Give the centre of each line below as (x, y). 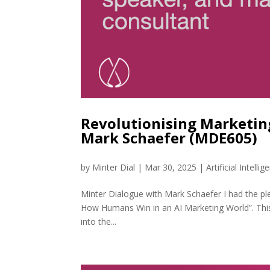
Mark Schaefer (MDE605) (169, 137)
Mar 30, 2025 (171, 167)
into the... (99, 221)
